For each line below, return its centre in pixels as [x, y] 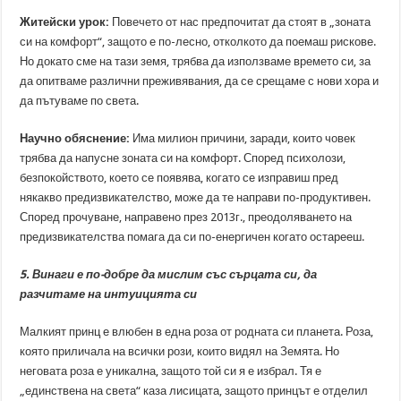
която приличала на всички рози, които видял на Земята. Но [180, 351]
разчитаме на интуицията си [109, 294]
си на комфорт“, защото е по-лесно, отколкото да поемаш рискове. [198, 42]
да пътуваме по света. [80, 101]
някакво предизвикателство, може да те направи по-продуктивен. [196, 197]
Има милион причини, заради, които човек [243, 138]
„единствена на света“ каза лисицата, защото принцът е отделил [194, 391]
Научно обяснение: [75, 138]
